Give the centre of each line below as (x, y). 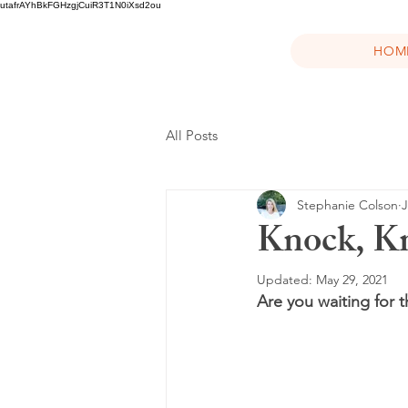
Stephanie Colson (347, 204)
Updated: (286, 280)
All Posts (192, 135)
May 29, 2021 (352, 280)
